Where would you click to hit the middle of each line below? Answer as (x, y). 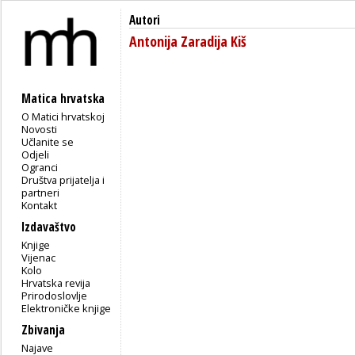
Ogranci (40, 167)
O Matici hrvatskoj (63, 116)
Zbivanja (43, 330)
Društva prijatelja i (63, 179)
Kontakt (40, 205)
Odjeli (36, 154)
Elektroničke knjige (67, 308)
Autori (145, 20)
